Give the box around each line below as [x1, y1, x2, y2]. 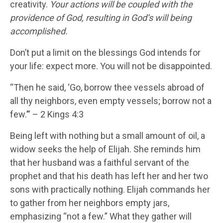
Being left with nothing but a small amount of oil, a [10, 130, 205, 141]
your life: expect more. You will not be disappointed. [10, 60, 212, 71]
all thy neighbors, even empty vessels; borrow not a [10, 95, 212, 106]
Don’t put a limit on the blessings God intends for [10, 47, 201, 58]
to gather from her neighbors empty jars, [10, 197, 169, 208]
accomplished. [10, 25, 68, 36]
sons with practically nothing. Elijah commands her [10, 184, 210, 195]
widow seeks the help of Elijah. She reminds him [10, 143, 201, 154]
